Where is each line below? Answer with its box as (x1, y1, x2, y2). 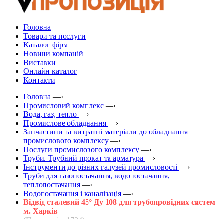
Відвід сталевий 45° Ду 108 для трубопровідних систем (23, 197, 215, 206)
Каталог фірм (23, 40, 68, 49)
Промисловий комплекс (23, 101, 104, 109)
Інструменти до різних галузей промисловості (23, 162, 177, 171)
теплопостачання (23, 180, 80, 189)
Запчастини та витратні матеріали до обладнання (23, 127, 188, 136)
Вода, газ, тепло (23, 109, 77, 118)
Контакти (23, 75, 55, 84)
